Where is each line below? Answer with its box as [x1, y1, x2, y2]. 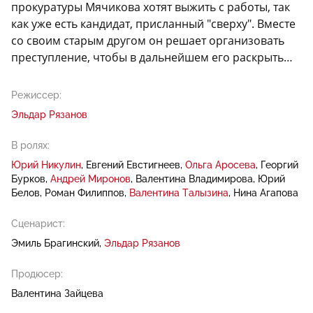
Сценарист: [11, 218, 65, 230]
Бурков [11, 173, 45, 185]
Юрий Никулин [11, 159, 81, 171]
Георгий [261, 159, 298, 171]
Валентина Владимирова [136, 173, 253, 185]
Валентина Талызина [129, 187, 228, 199]
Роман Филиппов [45, 187, 124, 199]
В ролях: [11, 140, 50, 152]
